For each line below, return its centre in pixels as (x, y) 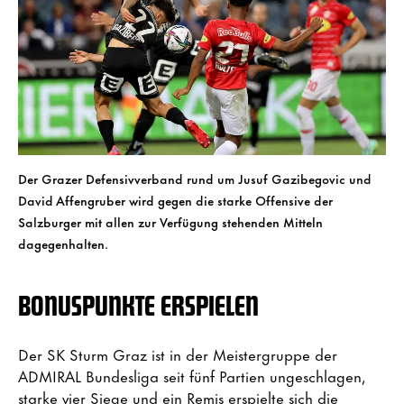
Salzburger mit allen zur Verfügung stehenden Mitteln (170, 222)
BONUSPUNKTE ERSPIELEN (138, 305)
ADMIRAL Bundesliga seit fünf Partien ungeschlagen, (192, 376)
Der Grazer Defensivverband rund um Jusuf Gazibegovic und (195, 179)
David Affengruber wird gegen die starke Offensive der (175, 200)
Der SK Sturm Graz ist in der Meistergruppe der (178, 354)
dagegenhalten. (63, 243)
